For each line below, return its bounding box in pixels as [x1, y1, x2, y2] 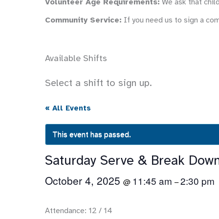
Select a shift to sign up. [45, 77, 152, 89]
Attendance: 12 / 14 [45, 206, 112, 216]
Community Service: [45, 15, 122, 25]
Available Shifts [45, 53, 107, 64]
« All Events [45, 104, 91, 112]
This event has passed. [52, 130, 131, 139]
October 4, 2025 [45, 173, 123, 188]
